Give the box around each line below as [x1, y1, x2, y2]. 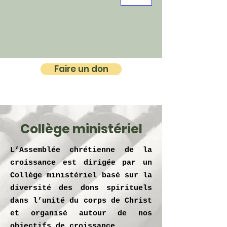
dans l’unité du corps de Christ [10, 197, 152, 205]
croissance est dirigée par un [10, 159, 152, 167]
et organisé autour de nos [10, 209, 152, 218]
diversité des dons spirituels [10, 184, 152, 193]
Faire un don [54, 63, 108, 75]
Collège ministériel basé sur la [10, 171, 152, 180]
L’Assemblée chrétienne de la [10, 146, 152, 155]
